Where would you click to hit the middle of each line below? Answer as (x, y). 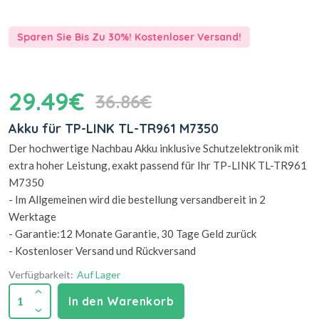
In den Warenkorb (121, 301)
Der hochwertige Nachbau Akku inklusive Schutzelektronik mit (154, 148)
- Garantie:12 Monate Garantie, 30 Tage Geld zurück (132, 234)
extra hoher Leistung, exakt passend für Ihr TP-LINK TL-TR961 (158, 165)
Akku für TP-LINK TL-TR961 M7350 (114, 129)
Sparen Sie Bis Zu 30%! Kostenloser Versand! (129, 37)
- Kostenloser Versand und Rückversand (102, 251)
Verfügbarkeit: (41, 274)
